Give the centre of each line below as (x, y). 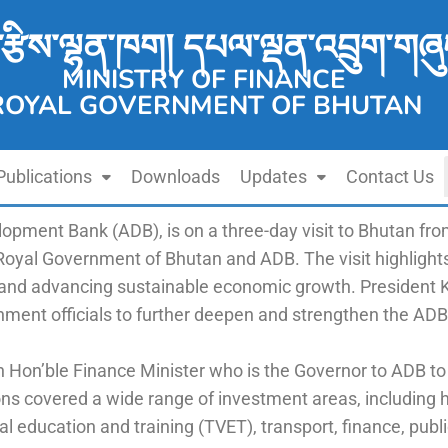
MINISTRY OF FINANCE (204, 79)
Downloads (175, 176)
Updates (273, 176)
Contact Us (390, 176)
